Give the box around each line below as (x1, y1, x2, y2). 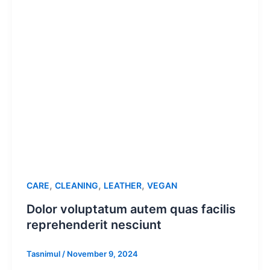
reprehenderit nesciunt (26, 217, 162, 232)
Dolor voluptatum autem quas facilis (26, 201, 236, 216)
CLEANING (54, 180, 98, 190)
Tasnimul (26, 248, 62, 259)
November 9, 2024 (66, 248, 138, 259)
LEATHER (103, 180, 142, 190)
